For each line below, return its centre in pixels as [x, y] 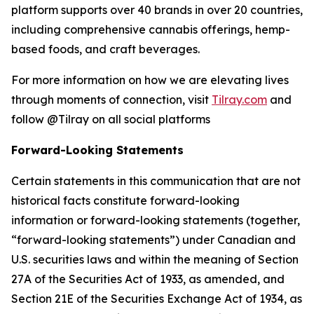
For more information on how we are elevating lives [150, 80]
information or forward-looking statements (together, [156, 220]
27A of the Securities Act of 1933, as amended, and [148, 279]
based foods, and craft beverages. [105, 49]
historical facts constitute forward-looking [125, 201]
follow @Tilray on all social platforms [111, 120]
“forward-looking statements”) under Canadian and [153, 240]
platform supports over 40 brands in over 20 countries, [157, 10]
